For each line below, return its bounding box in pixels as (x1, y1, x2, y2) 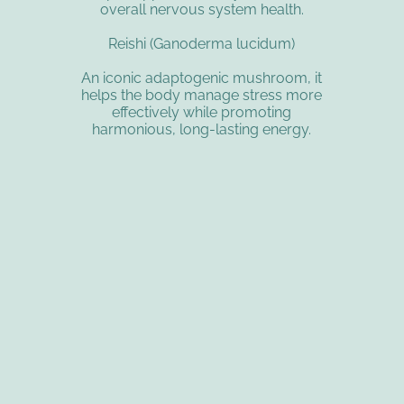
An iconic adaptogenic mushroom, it (81, 69, 323, 87)
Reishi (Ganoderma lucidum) (108, 35, 296, 53)
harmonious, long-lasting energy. (92, 121, 312, 139)
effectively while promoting (112, 104, 292, 122)
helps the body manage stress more (81, 87, 323, 105)
